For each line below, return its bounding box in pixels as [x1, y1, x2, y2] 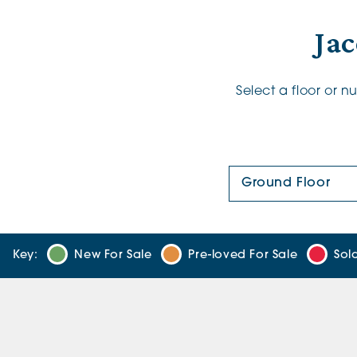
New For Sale [74, 249, 152, 262]
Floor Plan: [228, 167, 286, 177]
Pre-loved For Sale [188, 249, 298, 262]
